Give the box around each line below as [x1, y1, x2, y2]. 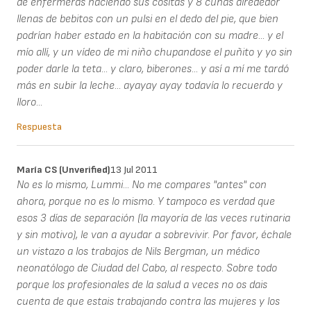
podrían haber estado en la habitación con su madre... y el [17, 28, 283, 42]
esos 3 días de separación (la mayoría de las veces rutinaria [17, 211, 290, 225]
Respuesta [17, 120, 62, 133]
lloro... [17, 95, 42, 109]
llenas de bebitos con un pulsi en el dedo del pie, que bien [17, 12, 278, 26]
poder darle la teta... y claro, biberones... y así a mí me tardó [17, 62, 289, 76]
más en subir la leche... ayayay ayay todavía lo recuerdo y [17, 78, 283, 92]
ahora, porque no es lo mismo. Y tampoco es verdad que [17, 194, 275, 208]
